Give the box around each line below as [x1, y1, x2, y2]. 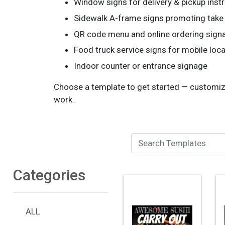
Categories [13, 166, 85, 184]
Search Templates [97, 137, 165, 148]
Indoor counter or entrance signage [74, 61, 207, 71]
